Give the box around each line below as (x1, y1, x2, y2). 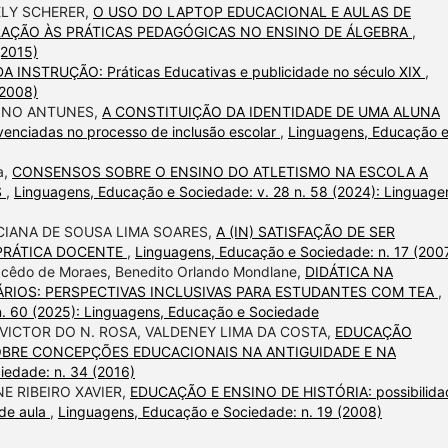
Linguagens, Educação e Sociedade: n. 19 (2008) (58, 403, 382, 421)
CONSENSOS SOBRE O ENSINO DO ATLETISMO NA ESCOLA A (12, 163, 428, 181)
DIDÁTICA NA (305, 263, 393, 281)
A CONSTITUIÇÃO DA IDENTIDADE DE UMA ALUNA (102, 103, 440, 121)
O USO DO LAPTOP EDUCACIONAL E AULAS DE (93, 3, 411, 21)
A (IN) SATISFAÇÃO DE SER (216, 223, 395, 241)
